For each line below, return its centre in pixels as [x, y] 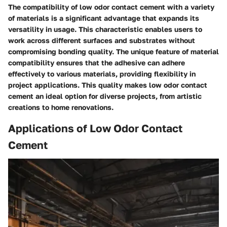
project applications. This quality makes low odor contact [108, 85]
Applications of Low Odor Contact [95, 128]
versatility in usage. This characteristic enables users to [105, 29]
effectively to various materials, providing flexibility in [102, 73]
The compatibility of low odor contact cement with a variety [111, 7]
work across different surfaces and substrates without [102, 40]
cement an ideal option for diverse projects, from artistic [105, 96]
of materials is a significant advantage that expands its [104, 18]
